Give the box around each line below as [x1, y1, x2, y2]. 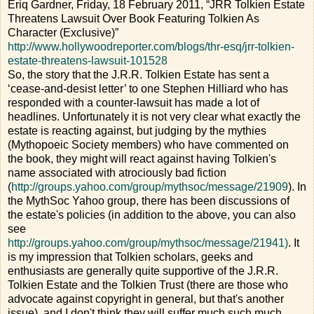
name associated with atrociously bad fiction [8, 166, 226, 179]
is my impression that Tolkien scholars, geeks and [8, 250, 253, 263]
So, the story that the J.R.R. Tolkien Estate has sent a [8, 68, 269, 81]
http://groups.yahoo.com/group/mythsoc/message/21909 [11, 180, 288, 193]
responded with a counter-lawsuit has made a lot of [8, 96, 259, 109]
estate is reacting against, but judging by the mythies [8, 124, 266, 137]
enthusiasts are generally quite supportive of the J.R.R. [8, 264, 278, 277]
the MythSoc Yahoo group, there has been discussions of [8, 194, 289, 207]
